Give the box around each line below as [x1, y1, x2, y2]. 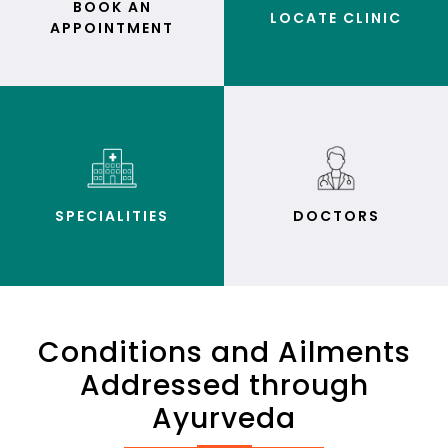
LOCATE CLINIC [270, 7, 402, 28]
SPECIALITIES [55, 206, 169, 227]
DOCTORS [292, 206, 380, 227]
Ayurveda [152, 398, 296, 438]
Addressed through [79, 365, 369, 405]
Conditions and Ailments [37, 332, 411, 372]
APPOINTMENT [50, 18, 174, 39]
